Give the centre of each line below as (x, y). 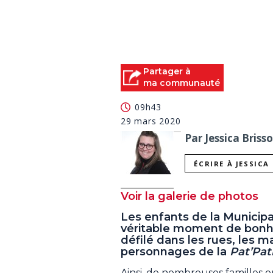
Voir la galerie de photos (190, 196)
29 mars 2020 (151, 121)
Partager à (167, 72)
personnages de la (175, 251)
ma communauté (182, 83)
